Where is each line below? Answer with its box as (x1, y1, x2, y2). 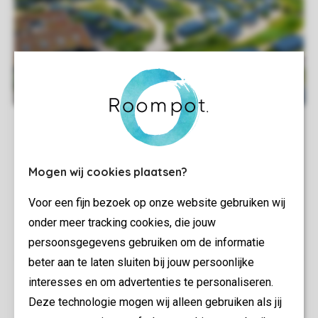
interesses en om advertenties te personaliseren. (28, 275, 273, 288)
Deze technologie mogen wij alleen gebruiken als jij (28, 295, 282, 308)
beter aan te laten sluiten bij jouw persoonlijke (28, 255, 254, 268)
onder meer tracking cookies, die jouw (28, 215, 216, 229)
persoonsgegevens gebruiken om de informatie (28, 235, 265, 248)
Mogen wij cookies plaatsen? (28, 164, 187, 178)
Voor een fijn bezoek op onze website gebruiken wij (28, 195, 285, 209)
